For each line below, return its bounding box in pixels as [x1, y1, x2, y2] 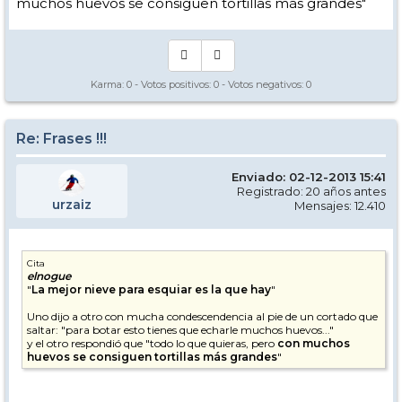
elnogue [27, 268, 71, 283]
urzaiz [52, 196, 92, 213]
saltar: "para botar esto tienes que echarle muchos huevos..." [27, 322, 334, 336]
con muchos [277, 336, 350, 350]
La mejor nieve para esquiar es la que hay [31, 282, 271, 296]
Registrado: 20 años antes [237, 183, 386, 198]
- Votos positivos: [132, 77, 214, 91]
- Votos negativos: [219, 77, 306, 91]
